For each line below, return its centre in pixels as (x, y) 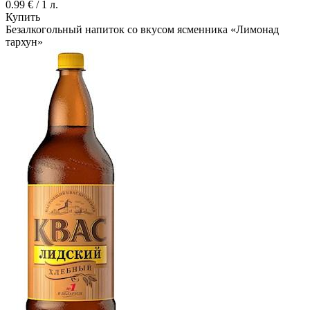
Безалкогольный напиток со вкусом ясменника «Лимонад (142, 30)
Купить (23, 17)
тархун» (24, 42)
